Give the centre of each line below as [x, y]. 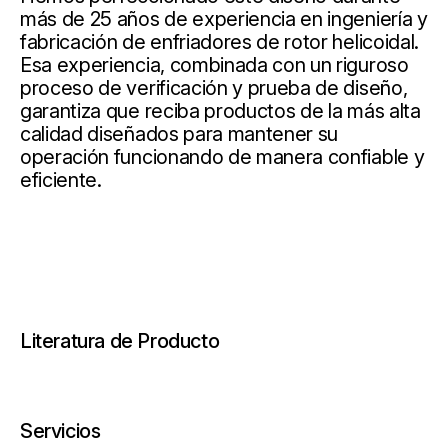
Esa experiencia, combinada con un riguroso [214, 64]
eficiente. [61, 179]
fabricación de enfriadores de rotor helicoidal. [219, 41]
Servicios [60, 430]
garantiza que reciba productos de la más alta [220, 110]
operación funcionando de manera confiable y [222, 156]
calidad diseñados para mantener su [179, 133]
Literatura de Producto [120, 340]
